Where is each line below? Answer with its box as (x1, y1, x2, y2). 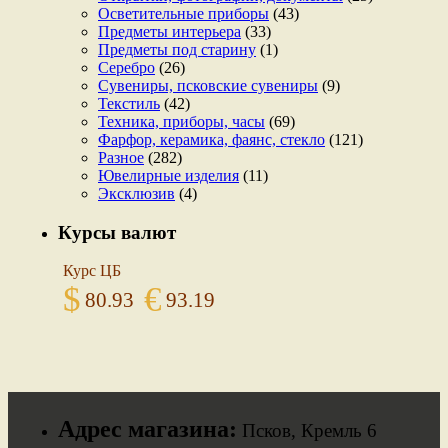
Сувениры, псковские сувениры (98, 77, 318, 95)
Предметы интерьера (98, 23, 241, 41)
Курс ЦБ (63, 262, 121, 280)
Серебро (98, 59, 155, 77)
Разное (98, 149, 144, 167)
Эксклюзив (98, 185, 175, 203)
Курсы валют (58, 221, 176, 243)
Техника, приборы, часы (98, 113, 265, 131)
